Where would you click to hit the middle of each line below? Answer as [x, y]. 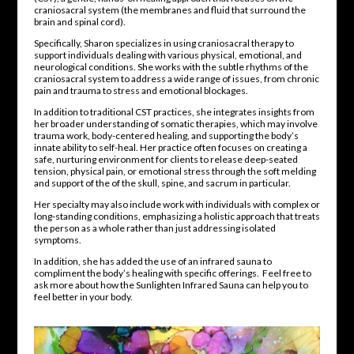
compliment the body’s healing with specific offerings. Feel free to [172, 273]
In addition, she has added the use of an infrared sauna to [153, 261]
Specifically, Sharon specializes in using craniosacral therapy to [164, 43]
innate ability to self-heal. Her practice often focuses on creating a [170, 147]
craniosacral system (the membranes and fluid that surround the [169, 10]
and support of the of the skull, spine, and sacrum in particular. [162, 183]
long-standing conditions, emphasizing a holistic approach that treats [177, 216]
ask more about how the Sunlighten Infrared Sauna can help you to [171, 285]
